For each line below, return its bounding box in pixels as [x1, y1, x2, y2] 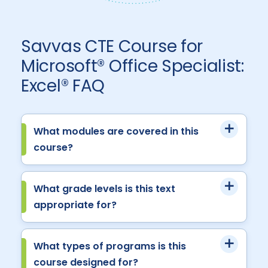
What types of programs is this [33, 239, 186, 253]
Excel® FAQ [21, 74, 105, 98]
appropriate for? [33, 197, 117, 212]
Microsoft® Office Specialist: [21, 54, 244, 78]
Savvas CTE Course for [21, 34, 203, 58]
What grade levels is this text [33, 181, 175, 196]
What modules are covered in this [33, 124, 199, 138]
